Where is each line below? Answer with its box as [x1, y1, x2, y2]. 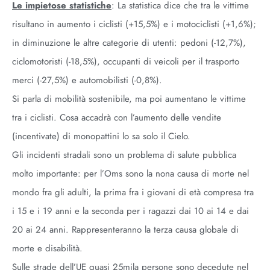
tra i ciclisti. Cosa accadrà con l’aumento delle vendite [12, 111, 221, 124]
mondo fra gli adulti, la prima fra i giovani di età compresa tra [12, 186, 254, 199]
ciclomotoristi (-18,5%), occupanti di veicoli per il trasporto [12, 55, 239, 68]
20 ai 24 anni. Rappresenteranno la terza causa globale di [12, 223, 239, 236]
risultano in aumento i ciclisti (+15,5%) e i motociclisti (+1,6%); [12, 17, 256, 31]
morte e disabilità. [12, 242, 83, 255]
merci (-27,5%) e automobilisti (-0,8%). [12, 74, 162, 87]
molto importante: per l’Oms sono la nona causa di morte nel [12, 167, 249, 180]
